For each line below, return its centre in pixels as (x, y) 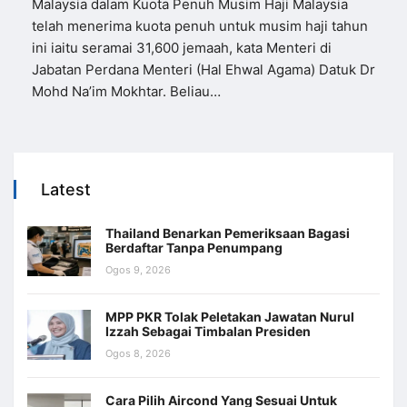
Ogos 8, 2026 (138, 353)
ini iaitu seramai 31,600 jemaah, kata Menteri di (182, 47)
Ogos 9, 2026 (138, 269)
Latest (66, 189)
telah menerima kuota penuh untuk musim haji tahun (200, 25)
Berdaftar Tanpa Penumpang (194, 247)
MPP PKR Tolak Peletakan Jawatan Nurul (230, 316)
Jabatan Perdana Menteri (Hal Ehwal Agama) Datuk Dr (203, 69)
